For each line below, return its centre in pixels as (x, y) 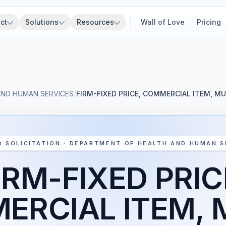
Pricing (209, 22)
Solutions (42, 22)
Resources (95, 22)
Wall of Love (163, 22)
